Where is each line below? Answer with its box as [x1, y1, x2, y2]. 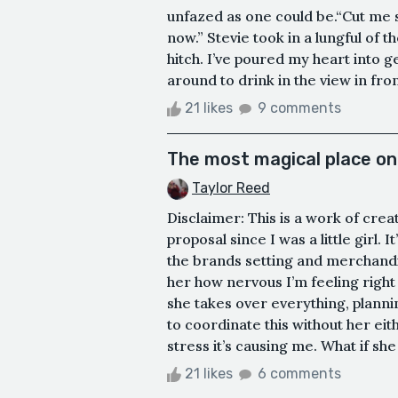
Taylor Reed [192, 179, 270, 196]
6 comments [258, 364, 341, 382]
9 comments [258, 99, 341, 116]
